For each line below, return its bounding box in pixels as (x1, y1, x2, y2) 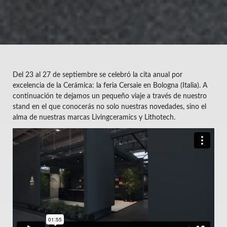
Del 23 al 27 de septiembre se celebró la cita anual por (13, 71, 182, 79)
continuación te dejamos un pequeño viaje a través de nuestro (13, 93, 207, 100)
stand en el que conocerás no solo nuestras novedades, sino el (13, 103, 206, 110)
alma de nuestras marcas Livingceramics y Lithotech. (13, 114, 177, 121)
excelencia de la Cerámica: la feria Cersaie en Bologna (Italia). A (13, 82, 207, 89)
